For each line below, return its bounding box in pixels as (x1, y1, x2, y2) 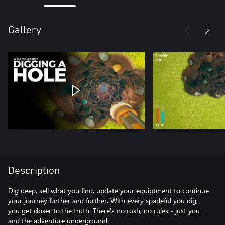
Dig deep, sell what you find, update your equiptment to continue (8, 186, 209, 195)
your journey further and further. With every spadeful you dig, (8, 196, 198, 205)
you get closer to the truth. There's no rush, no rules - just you (8, 206, 200, 215)
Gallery (8, 25, 41, 35)
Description (8, 166, 60, 176)
